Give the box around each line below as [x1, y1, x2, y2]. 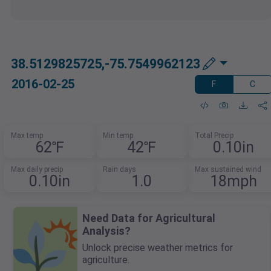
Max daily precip [11, 165, 64, 174]
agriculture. [82, 254, 129, 266]
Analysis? [82, 224, 131, 238]
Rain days [103, 165, 136, 174]
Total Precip [194, 131, 233, 140]
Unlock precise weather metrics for [82, 242, 233, 254]
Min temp [103, 131, 133, 140]
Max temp [11, 131, 44, 140]
